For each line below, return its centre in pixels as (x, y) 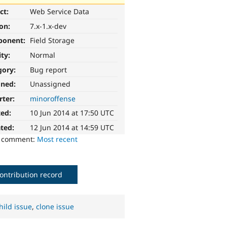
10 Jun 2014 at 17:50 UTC (72, 113)
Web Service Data (60, 12)
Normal (43, 55)
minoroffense (53, 98)
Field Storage (52, 41)
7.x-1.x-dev (48, 26)
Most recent (58, 139)
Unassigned (50, 84)
